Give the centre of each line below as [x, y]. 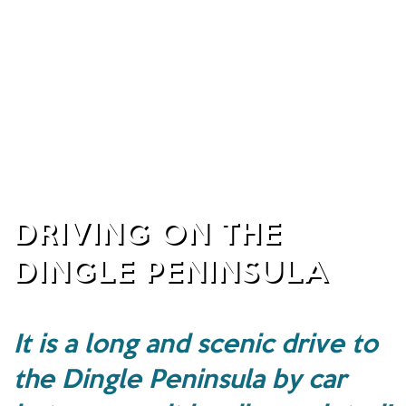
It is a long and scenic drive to [196, 341]
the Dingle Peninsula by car [180, 377]
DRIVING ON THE [148, 231]
